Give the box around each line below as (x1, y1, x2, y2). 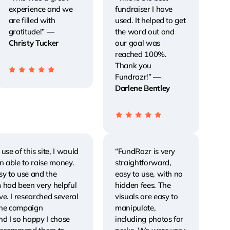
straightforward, (114, 157, 171, 167)
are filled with (8, 15, 55, 26)
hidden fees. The (114, 180, 171, 190)
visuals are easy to (114, 191, 178, 201)
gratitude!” (8, 27, 47, 37)
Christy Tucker (8, 38, 59, 48)
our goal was (114, 38, 160, 48)
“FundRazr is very (114, 146, 176, 156)
